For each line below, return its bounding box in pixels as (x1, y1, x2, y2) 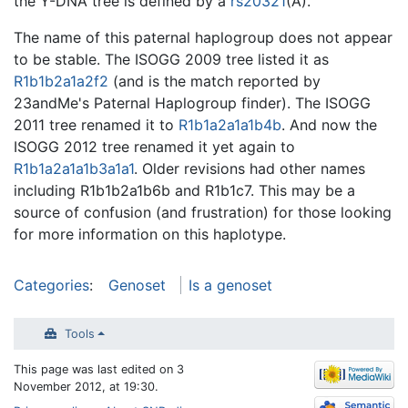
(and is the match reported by (108, 71, 321, 90)
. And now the (281, 115, 377, 134)
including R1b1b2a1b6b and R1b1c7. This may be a (14, 180, 355, 199)
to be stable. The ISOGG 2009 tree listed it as (14, 49, 329, 68)
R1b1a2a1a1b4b (178, 115, 281, 134)
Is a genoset (189, 275, 272, 294)
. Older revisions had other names (134, 158, 365, 178)
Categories (14, 275, 89, 294)
